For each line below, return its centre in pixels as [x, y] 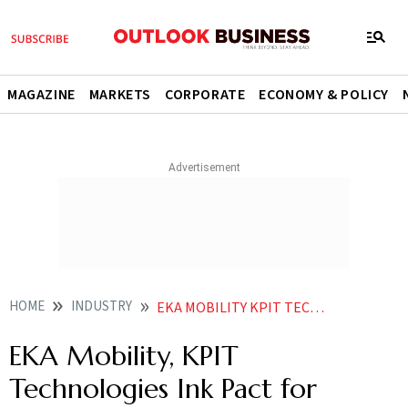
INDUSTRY [102, 306]
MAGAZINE [41, 95]
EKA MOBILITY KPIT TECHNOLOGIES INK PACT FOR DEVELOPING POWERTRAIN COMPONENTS [233, 308]
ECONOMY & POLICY [324, 95]
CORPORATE [205, 95]
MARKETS [120, 95]
